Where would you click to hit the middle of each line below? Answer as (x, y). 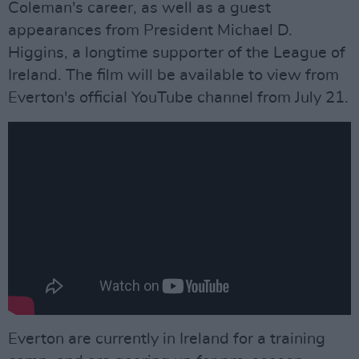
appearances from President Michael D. (150, 30)
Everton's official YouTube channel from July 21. (178, 98)
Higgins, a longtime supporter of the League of (177, 53)
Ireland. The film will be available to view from (173, 75)
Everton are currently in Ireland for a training (167, 339)
